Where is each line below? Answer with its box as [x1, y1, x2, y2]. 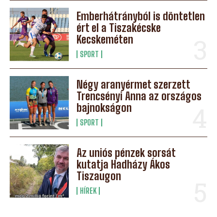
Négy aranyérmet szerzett [77, 77, 191, 91]
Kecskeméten [77, 32, 134, 46]
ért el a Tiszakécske [77, 21, 161, 34]
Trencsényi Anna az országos [77, 89, 202, 103]
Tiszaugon [77, 170, 122, 183]
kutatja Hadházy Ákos [77, 158, 170, 171]
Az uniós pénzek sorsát [77, 146, 176, 159]
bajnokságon [77, 101, 132, 114]
